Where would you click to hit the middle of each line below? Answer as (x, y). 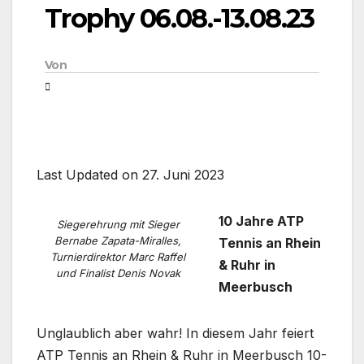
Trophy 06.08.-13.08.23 (180, 19)
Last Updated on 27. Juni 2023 (130, 175)
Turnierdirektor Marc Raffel (118, 256)
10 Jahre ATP (261, 221)
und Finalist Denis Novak (118, 273)
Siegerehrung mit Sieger (118, 224)
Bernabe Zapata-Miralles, (118, 240)
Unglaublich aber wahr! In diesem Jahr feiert (175, 334)
